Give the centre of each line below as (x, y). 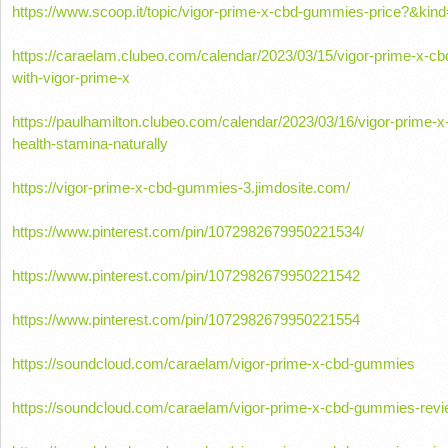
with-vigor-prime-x (70, 77)
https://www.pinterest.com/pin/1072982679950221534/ (187, 231)
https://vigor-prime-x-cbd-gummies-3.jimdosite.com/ (180, 187)
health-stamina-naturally (89, 143)
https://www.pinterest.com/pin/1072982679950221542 (185, 275)
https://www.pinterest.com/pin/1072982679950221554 (185, 319)
